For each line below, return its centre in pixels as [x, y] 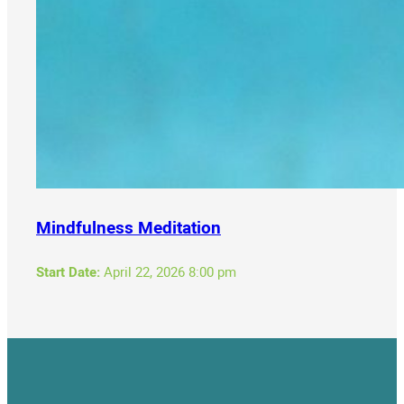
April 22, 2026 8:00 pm [168, 271]
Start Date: [68, 271]
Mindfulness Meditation [129, 228]
